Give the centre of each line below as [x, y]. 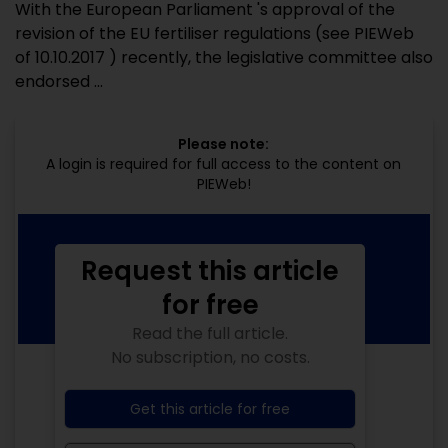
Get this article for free [210, 409]
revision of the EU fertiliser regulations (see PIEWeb [214, 33]
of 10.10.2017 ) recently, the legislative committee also [224, 57]
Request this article [210, 271]
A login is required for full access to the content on [224, 164]
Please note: [224, 144]
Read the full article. [210, 333]
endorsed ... [59, 81]
